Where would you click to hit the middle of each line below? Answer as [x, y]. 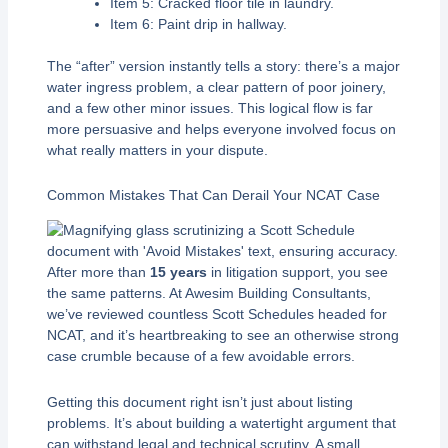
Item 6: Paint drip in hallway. [198, 23]
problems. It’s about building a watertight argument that [221, 422]
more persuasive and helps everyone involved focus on [221, 128]
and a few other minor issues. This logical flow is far [209, 107]
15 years [178, 272]
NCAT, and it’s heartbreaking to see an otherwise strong [222, 335]
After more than [98, 272]
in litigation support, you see [297, 272]
